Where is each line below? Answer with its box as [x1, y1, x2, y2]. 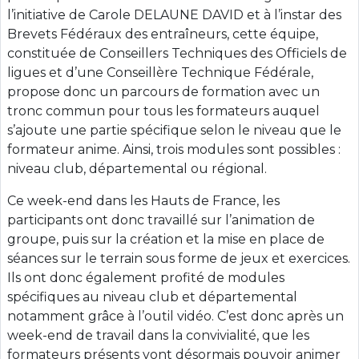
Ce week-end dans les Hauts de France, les [7, 193, 280, 209]
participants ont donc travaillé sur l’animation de [7, 212, 315, 228]
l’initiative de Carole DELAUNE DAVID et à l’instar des [7, 7, 341, 23]
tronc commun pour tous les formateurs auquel [7, 103, 320, 119]
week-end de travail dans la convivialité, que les [7, 328, 309, 344]
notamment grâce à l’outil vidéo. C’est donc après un [7, 309, 344, 325]
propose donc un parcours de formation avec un [7, 84, 320, 100]
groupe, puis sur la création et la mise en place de [7, 232, 325, 248]
